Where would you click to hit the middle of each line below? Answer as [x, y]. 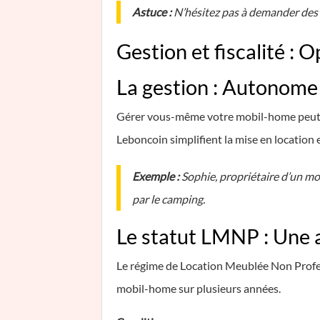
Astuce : [152, 12]
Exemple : [156, 176]
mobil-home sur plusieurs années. [199, 288]
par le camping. [169, 199]
